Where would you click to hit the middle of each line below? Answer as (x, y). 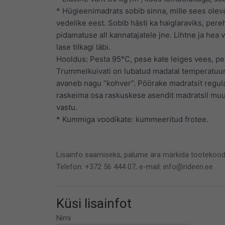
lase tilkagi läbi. (83, 47)
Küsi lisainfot (94, 204)
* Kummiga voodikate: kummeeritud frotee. (132, 119)
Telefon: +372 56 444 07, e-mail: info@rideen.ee (135, 166)
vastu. (67, 107)
